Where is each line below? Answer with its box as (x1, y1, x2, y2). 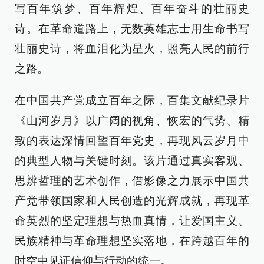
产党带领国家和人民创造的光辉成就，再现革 (15, 194, 249, 207)
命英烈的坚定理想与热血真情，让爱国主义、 (15, 214, 249, 227)
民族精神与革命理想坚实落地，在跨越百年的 (15, 235, 249, 247)
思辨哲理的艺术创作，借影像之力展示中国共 (15, 174, 249, 187)
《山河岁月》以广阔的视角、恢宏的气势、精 (15, 114, 249, 127)
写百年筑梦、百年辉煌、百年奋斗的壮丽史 (15, 2, 249, 15)
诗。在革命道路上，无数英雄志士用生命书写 (15, 22, 249, 35)
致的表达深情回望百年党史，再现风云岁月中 (15, 134, 249, 147)
